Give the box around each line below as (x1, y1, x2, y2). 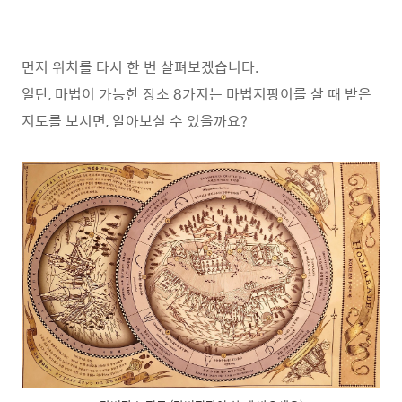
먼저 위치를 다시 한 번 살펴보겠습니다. (22, 56, 258, 78)
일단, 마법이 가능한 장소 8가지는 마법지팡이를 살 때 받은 (22, 83, 371, 105)
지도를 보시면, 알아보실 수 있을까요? (22, 109, 248, 132)
